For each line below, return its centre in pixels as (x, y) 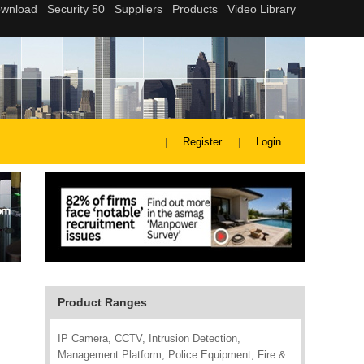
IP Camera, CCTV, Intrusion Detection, (149, 338)
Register (202, 142)
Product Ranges (102, 302)
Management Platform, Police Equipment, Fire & (172, 355)
